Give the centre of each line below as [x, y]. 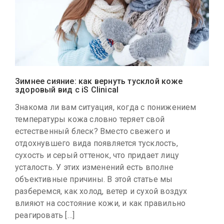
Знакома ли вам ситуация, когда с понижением [106, 107]
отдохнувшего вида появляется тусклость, [96, 143]
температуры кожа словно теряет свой [90, 119]
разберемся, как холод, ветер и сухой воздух [101, 191]
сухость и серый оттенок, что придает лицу [97, 155]
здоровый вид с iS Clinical [67, 90]
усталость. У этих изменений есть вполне [94, 167]
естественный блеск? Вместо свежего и [93, 131]
